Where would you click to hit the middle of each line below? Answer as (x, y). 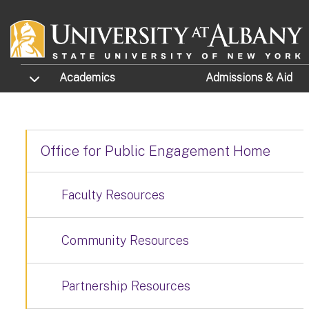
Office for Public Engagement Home (156, 151)
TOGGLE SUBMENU (61, 77)
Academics (88, 78)
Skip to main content (62, 10)
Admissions (235, 78)
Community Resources (125, 240)
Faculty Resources (113, 195)
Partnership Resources (126, 286)
